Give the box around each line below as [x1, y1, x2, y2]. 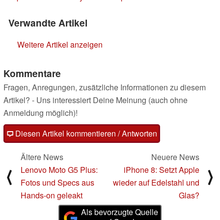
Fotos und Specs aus [21, 177, 94, 189]
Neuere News [151, 151, 199, 163]
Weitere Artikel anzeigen [17, 39, 103, 51]
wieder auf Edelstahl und [113, 177, 199, 189]
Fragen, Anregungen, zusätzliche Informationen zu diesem [3, 82, 206, 93]
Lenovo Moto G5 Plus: [21, 164, 98, 176]
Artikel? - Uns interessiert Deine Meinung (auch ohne [3, 94, 188, 106]
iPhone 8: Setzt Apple [124, 164, 199, 176]
